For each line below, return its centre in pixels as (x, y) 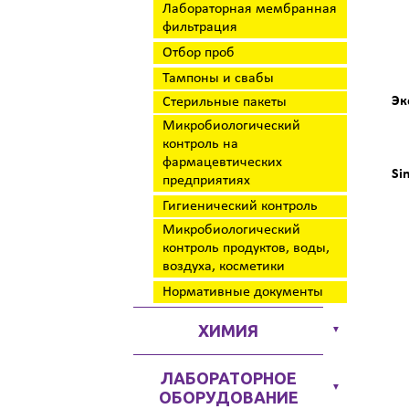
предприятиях (206, 181)
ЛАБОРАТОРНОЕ (228, 378)
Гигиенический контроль (240, 206)
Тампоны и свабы (218, 79)
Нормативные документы (243, 292)
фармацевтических (222, 163)
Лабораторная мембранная (250, 9)
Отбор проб (199, 53)
